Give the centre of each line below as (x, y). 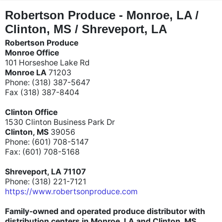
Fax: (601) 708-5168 (42, 152)
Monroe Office (32, 53)
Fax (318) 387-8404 (42, 92)
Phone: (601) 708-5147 (48, 142)
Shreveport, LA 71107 (45, 172)
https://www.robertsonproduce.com (71, 192)
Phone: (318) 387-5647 (48, 83)
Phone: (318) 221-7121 (46, 182)
